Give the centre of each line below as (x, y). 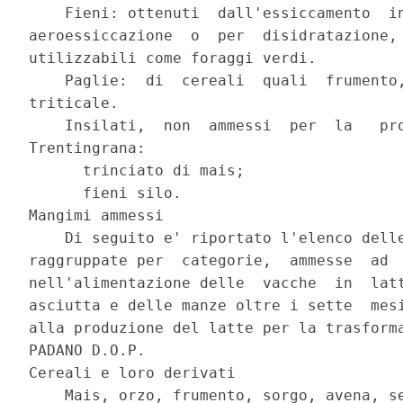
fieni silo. (110, 193)
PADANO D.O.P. (92, 351)
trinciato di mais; (142, 171)
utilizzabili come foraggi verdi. (178, 58)
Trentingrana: (92, 148)
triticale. (79, 103)
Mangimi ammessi (101, 216)
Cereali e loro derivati (137, 373)
